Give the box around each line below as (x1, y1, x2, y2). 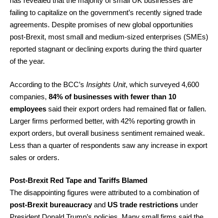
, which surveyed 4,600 (126, 80, 199, 89)
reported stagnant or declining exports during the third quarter (10, 45, 202, 53)
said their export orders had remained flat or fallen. (46, 104, 206, 113)
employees (10, 104, 46, 113)
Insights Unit (86, 80, 126, 89)
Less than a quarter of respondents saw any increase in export (10, 141, 207, 149)
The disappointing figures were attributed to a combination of (10, 188, 199, 197)
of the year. (10, 57, 45, 65)
